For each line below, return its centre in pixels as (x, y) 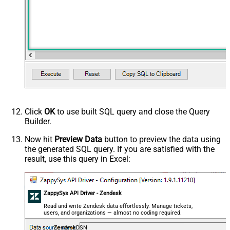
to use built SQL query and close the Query (132, 111)
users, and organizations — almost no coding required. (113, 213)
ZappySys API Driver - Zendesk (83, 193)
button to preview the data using (161, 139)
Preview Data (78, 139)
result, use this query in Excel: (78, 159)
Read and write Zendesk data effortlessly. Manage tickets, (118, 206)
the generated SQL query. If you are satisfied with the (120, 149)
